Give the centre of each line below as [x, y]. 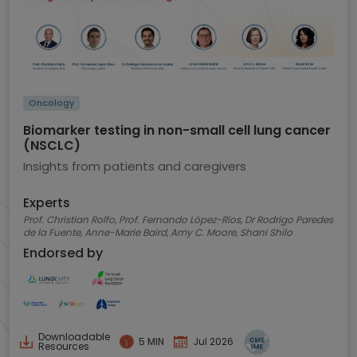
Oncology [52, 102]
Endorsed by [63, 253]
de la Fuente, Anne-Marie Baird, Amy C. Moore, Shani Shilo [281, 232]
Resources [64, 347]
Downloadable [74, 337]
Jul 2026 [213, 342]
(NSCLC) [52, 145]
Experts [47, 202]
